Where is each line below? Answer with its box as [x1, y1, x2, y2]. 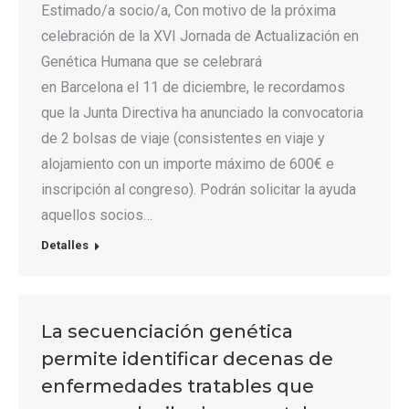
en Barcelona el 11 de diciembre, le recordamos [41, 79, 345, 97]
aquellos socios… [41, 206, 152, 225]
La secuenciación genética [41, 320, 293, 343]
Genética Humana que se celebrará [41, 53, 262, 71]
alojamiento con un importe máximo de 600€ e [41, 155, 334, 173]
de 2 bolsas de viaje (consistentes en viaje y [41, 130, 325, 148]
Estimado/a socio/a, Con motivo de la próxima [41, 2, 336, 20]
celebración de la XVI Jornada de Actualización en [41, 27, 359, 46]
